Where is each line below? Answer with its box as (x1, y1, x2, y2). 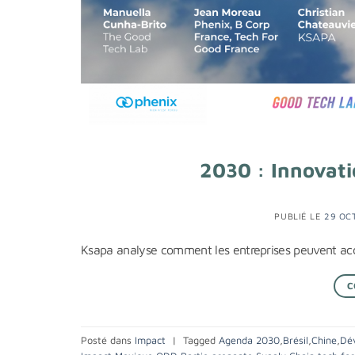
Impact (135, 334, 166, 346)
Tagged (183, 334, 219, 346)
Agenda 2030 (219, 334, 280, 346)
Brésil (283, 334, 308, 346)
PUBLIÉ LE (274, 211, 325, 222)
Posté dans (81, 334, 135, 346)
